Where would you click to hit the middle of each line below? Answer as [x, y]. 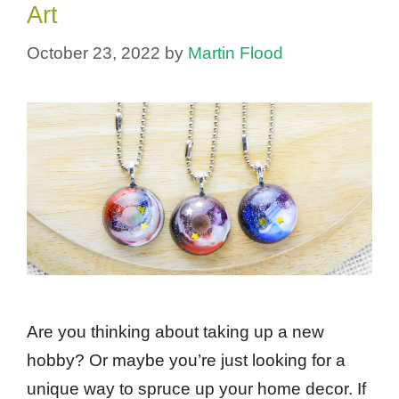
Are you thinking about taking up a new [175, 331]
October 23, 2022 [94, 53]
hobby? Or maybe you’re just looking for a [186, 360]
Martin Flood [236, 53]
